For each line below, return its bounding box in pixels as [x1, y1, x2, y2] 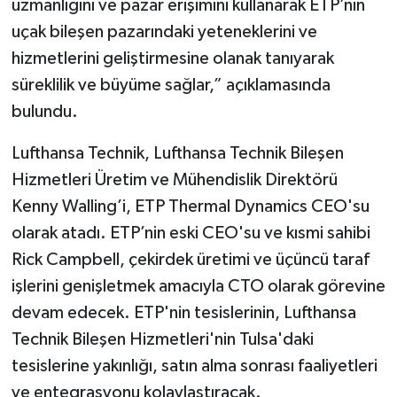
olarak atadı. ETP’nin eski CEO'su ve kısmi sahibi [11, 224, 370, 243]
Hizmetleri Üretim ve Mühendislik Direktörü [11, 171, 338, 190]
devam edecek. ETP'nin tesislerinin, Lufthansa [11, 304, 356, 323]
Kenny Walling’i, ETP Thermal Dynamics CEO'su [11, 198, 370, 216]
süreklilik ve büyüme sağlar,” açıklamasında [11, 76, 331, 95]
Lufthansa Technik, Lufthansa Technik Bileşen [11, 144, 344, 163]
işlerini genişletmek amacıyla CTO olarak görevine [11, 277, 385, 296]
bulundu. [11, 103, 78, 121]
